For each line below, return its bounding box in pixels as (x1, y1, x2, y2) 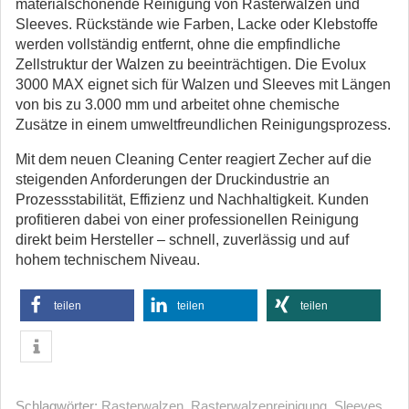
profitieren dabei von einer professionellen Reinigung (16, 212, 359, 227)
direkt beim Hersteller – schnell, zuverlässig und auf (16, 232, 349, 247)
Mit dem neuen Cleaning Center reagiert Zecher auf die (16, 152, 372, 167)
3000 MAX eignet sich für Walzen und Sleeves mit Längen (16, 77, 391, 92)
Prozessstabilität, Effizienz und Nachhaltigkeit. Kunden (16, 192, 369, 207)
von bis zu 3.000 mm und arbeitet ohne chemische (16, 97, 340, 112)
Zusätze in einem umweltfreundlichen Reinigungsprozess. (16, 117, 391, 132)
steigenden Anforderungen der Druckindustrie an (16, 172, 330, 187)
